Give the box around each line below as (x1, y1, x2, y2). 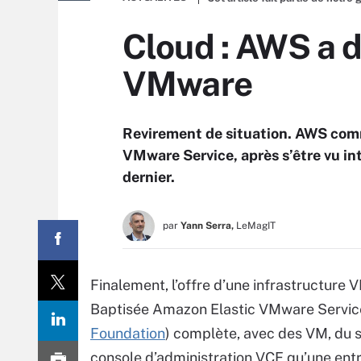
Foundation (90, 325, 165, 342)
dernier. (122, 168, 175, 185)
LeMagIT (236, 220, 276, 231)
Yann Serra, (180, 220, 234, 231)
